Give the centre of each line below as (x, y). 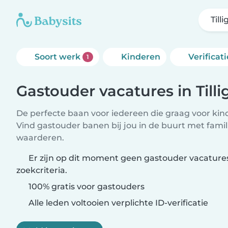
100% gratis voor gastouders (85, 187)
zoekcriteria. (42, 170)
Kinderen (140, 57)
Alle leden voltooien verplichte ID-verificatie (117, 203)
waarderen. (40, 138)
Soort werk (59, 57)
